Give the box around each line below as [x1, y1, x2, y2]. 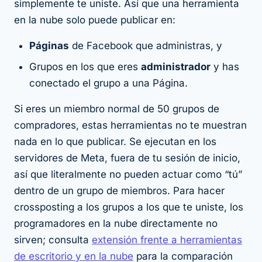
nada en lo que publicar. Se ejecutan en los [14, 136, 216, 148]
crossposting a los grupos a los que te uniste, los [14, 201, 243, 213]
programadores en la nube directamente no [14, 218, 218, 230]
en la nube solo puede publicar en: [14, 14, 175, 26]
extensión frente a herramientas [92, 234, 242, 246]
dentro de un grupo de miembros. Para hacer [14, 185, 225, 197]
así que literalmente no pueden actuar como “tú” [14, 168, 242, 181]
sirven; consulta [14, 234, 92, 246]
